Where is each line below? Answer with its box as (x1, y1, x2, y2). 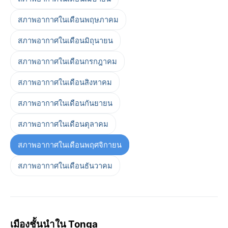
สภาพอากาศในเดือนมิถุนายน (18, 36, 113, 45)
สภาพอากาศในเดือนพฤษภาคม (18, 15, 119, 24)
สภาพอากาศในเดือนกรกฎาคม (18, 56, 117, 66)
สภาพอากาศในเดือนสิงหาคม (18, 77, 112, 87)
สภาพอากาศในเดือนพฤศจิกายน (18, 140, 122, 150)
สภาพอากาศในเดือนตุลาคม (18, 119, 108, 129)
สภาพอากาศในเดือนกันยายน (18, 98, 112, 108)
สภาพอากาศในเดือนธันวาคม (18, 161, 112, 170)
